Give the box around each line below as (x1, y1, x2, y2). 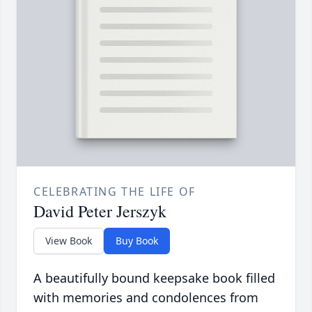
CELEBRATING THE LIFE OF (33, 184, 196, 200)
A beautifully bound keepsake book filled (33, 270, 275, 287)
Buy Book (116, 234, 158, 248)
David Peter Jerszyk (33, 200, 166, 223)
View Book (45, 234, 92, 248)
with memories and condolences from (33, 289, 258, 306)
